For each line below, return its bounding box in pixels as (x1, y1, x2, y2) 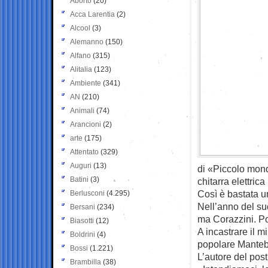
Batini (70, 175, 89, 184)
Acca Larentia (70, 10, 115, 19)
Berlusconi (70, 188, 105, 197)
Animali (70, 106, 95, 115)
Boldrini (70, 230, 95, 239)
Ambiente (70, 78, 101, 87)
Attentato (70, 147, 99, 156)
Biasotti (70, 216, 94, 225)
